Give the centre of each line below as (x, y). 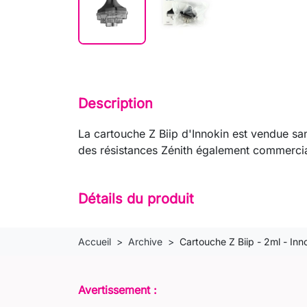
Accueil (95, 241)
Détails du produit (136, 198)
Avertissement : (118, 290)
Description (115, 104)
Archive (145, 241)
